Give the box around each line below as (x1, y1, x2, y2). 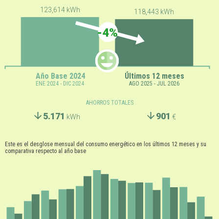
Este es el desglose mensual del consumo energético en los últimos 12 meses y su (5, 141, 206, 148)
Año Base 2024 (35, 71, 86, 81)
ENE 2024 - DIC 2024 (36, 80, 85, 88)
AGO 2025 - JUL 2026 (128, 80, 179, 88)
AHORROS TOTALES (86, 99, 133, 107)
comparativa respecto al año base (5, 148, 86, 155)
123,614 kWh (40, 6, 80, 14)
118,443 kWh (134, 8, 175, 16)
